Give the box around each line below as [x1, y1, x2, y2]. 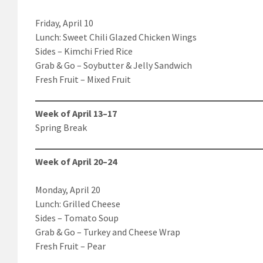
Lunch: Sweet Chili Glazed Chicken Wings [35, 31, 197, 43]
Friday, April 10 [35, 16, 93, 29]
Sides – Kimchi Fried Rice [35, 45, 133, 57]
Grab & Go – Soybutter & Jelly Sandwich [35, 59, 192, 71]
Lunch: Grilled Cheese [35, 197, 120, 210]
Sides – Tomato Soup [35, 211, 119, 224]
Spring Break [35, 121, 87, 133]
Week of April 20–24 [35, 155, 117, 167]
